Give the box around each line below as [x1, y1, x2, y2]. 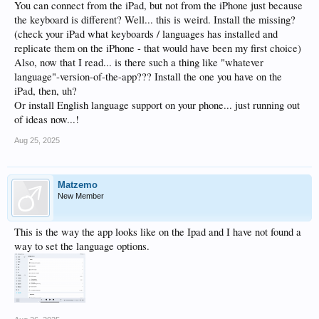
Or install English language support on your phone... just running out [14, 98, 300, 112]
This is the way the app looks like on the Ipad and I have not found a [14, 225, 301, 239]
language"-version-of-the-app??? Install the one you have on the [14, 70, 282, 83]
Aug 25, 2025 [14, 136, 60, 145]
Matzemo [58, 179, 98, 190]
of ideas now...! [14, 113, 79, 126]
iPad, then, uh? [14, 84, 77, 98]
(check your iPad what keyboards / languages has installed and [14, 27, 278, 41]
